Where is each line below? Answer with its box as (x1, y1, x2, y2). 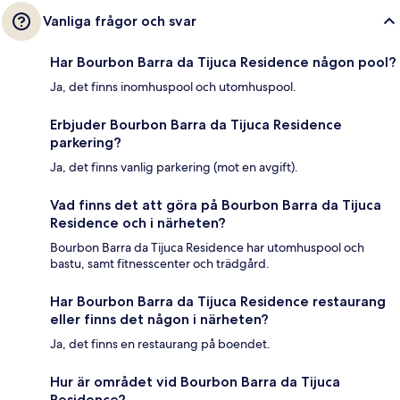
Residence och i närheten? (50, 214, 226, 232)
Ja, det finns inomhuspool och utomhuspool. (50, 79, 296, 96)
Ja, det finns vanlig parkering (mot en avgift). (50, 159, 298, 176)
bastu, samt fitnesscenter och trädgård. (50, 255, 270, 272)
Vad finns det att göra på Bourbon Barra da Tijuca (50, 196, 381, 214)
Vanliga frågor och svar (43, 12, 196, 30)
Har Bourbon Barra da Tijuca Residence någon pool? (50, 54, 396, 71)
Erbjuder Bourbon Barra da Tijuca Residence (50, 116, 342, 134)
